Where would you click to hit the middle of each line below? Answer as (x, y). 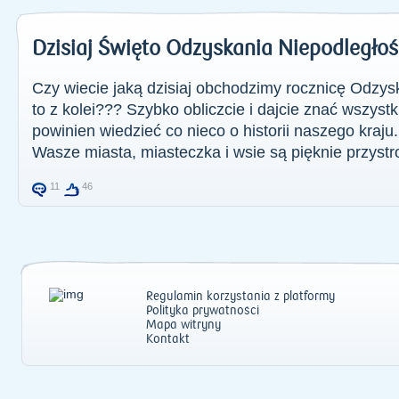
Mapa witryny (183, 325)
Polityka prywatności (203, 311)
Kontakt (168, 339)
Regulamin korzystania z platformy (240, 297)
